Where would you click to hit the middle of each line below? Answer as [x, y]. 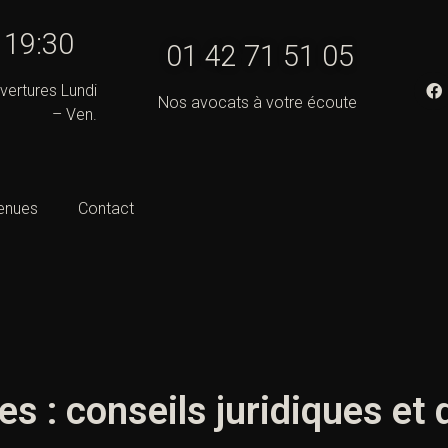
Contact [106, 209]
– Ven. [74, 114]
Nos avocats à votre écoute [257, 102]
